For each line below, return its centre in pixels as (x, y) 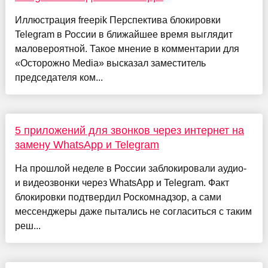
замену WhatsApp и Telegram (87, 145)
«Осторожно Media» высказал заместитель (110, 63)
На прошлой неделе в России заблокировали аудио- (130, 169)
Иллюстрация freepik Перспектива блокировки (118, 20)
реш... (28, 226)
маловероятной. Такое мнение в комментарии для (127, 49)
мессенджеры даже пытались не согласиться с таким (133, 212)
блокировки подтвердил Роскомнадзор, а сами (118, 197)
